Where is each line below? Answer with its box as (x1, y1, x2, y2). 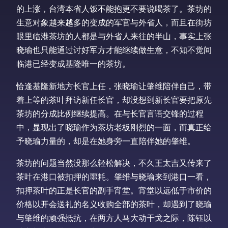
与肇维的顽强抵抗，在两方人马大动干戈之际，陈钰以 (16, 212, 212, 222)
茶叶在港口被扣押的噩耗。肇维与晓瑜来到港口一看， (16, 171, 212, 181)
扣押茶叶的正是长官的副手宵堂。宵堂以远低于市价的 (16, 185, 212, 195)
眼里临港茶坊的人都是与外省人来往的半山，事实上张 (16, 31, 212, 41)
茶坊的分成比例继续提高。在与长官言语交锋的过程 (16, 108, 204, 118)
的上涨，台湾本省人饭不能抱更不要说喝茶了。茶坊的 (16, 4, 212, 14)
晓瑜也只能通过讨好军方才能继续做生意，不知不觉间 (16, 45, 212, 55)
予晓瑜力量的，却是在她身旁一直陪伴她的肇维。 (16, 135, 195, 146)
